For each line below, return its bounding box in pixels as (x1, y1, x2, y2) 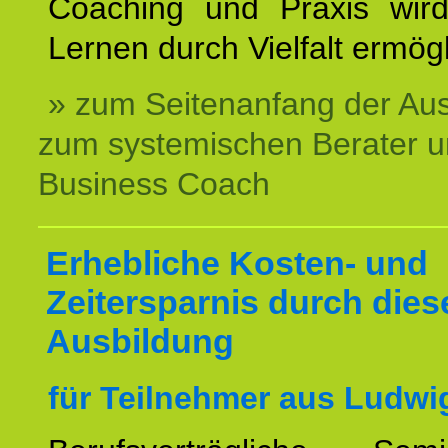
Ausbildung (46, 322, 234, 360)
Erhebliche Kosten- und (46, 244, 428, 282)
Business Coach (38, 166, 270, 202)
